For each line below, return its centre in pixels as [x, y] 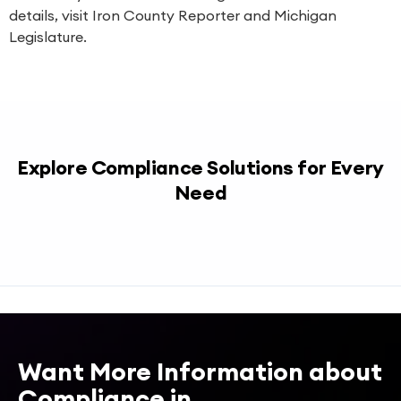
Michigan [305, 15]
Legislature [46, 37]
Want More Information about [200, 371]
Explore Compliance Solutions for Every [200, 167]
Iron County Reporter [166, 15]
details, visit [51, 15]
